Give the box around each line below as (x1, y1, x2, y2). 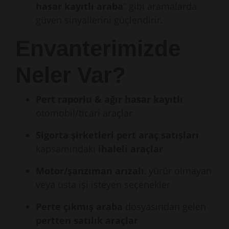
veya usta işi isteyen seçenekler (36, 178, 170, 191)
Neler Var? (15, 62, 126, 87)
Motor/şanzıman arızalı (36, 165, 144, 177)
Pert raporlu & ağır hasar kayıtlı (36, 93, 183, 105)
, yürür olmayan (144, 165, 212, 177)
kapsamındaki (36, 143, 98, 155)
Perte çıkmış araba (36, 200, 123, 213)
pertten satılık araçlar (36, 214, 138, 226)
